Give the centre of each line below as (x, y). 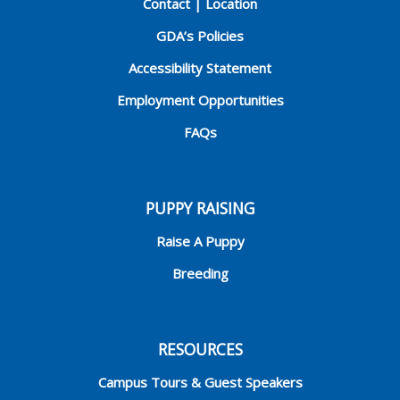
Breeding (200, 273)
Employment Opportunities (200, 100)
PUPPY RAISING (200, 208)
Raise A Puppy (200, 241)
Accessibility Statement (200, 67)
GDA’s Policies (200, 35)
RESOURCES (200, 349)
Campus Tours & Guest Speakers (200, 382)
